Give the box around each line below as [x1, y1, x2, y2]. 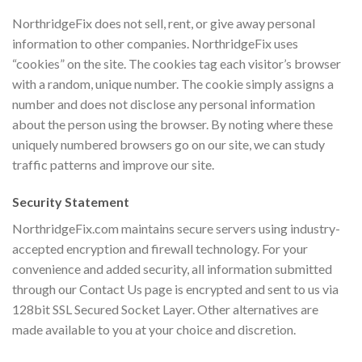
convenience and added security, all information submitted [12, 260, 332, 276]
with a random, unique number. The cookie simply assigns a [12, 75, 334, 91]
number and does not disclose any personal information [12, 95, 315, 112]
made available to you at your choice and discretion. [12, 321, 296, 337]
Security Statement [12, 193, 129, 209]
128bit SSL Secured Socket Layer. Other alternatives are [12, 301, 318, 317]
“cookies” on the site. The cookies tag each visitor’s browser [12, 55, 341, 71]
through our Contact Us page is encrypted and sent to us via [12, 280, 339, 297]
